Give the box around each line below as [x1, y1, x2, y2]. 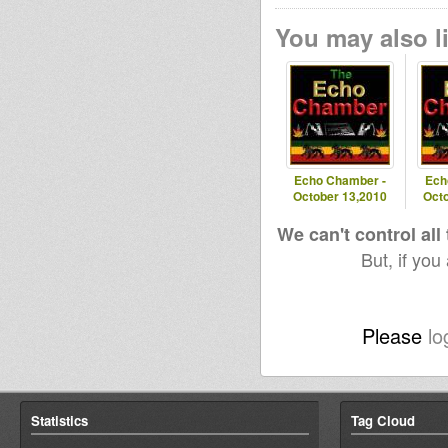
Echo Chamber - [294, 171, 386, 189]
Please [362, 321, 428, 350]
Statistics [31, 411, 88, 430]
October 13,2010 [293, 187, 387, 205]
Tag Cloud [351, 411, 415, 430]
